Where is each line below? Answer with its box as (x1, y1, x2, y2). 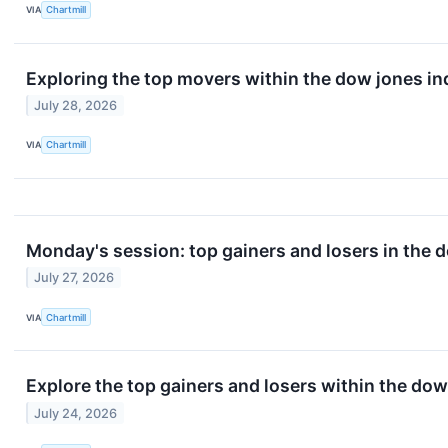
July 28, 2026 (34, 97, 118, 113)
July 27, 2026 (34, 270, 115, 286)
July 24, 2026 (34, 405, 118, 421)
